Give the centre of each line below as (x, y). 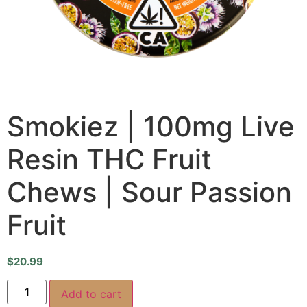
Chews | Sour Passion (149, 193)
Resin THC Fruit (109, 160)
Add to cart (91, 294)
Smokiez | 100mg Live (151, 127)
